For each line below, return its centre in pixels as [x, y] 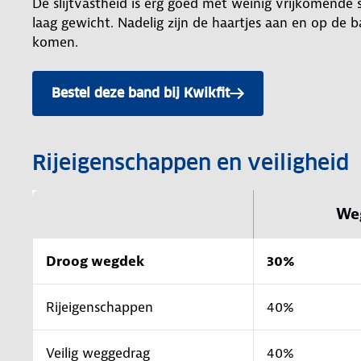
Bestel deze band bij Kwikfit [141, 93]
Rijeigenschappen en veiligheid [191, 162]
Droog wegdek [95, 261]
